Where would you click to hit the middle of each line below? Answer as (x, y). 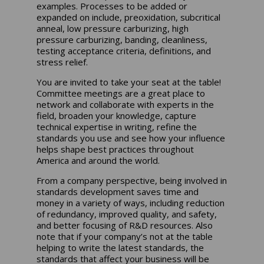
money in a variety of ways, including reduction (131, 202)
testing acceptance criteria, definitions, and (124, 50)
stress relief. (62, 62)
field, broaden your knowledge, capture (117, 115)
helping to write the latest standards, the (121, 247)
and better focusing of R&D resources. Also (125, 225)
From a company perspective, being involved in (132, 180)
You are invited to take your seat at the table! (129, 82)
